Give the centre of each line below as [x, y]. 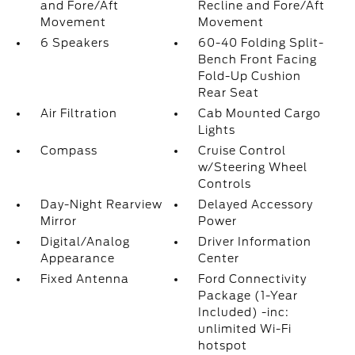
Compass [69, 151]
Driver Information [255, 242]
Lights [217, 130]
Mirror [58, 221]
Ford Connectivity [253, 279]
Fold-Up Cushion [250, 76]
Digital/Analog [85, 242]
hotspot [223, 345]
